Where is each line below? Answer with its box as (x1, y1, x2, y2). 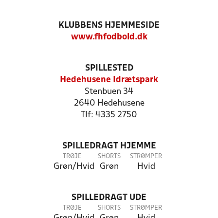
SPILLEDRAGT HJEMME (62, 142, 156, 150)
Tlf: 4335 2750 (81, 111, 137, 119)
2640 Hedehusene (73, 99, 145, 108)
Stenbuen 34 (85, 88, 133, 96)
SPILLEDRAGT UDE (72, 194, 146, 202)
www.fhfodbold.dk (71, 33, 147, 41)
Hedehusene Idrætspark (60, 76, 158, 84)
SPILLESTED (85, 64, 133, 73)
